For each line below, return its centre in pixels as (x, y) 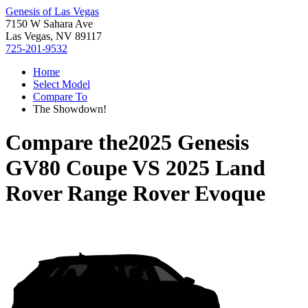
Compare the (67, 143)
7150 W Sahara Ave (49, 24)
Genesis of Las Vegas (52, 11)
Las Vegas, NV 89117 (54, 36)
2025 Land (216, 168)
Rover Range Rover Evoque (135, 194)
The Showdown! (70, 109)
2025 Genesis (188, 143)
